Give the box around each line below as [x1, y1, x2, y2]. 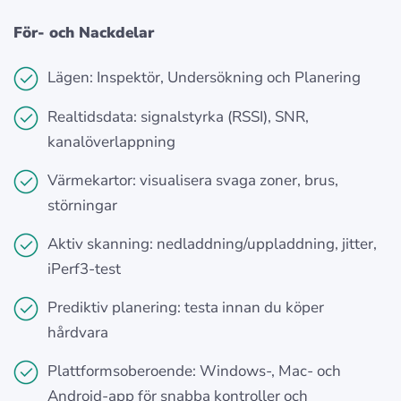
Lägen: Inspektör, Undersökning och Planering [47, 67, 361, 89]
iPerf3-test [47, 259, 121, 280]
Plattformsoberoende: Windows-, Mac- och [47, 361, 341, 382]
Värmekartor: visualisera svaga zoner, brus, [47, 170, 338, 192]
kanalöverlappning [47, 132, 175, 153]
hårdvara [47, 322, 108, 344]
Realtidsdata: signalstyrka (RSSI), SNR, [47, 107, 309, 128]
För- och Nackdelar [13, 22, 154, 44]
